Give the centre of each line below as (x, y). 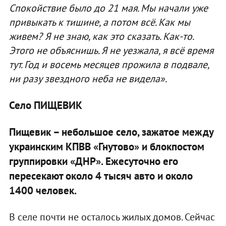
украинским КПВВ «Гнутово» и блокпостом (106, 146)
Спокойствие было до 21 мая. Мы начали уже (108, 8)
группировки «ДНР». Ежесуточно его (93, 161)
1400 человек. (43, 190)
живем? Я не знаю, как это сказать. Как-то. (101, 36)
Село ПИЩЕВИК (45, 105)
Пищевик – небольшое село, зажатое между (111, 132)
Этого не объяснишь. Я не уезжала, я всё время (111, 50)
